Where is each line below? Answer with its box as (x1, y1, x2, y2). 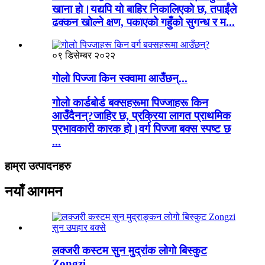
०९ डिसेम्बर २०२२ (52, 50, 115, 61)
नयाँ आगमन (5, 184, 63, 200)
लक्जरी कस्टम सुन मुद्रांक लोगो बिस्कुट (52, 244, 207, 257)
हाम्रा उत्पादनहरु (5, 159, 71, 172)
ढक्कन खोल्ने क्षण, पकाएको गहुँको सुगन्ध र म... (52, 15, 235, 28)
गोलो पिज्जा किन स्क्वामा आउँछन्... (52, 72, 188, 85)
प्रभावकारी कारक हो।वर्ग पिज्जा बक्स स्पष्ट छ (52, 122, 231, 135)
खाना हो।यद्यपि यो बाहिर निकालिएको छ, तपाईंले (52, 2, 237, 15)
